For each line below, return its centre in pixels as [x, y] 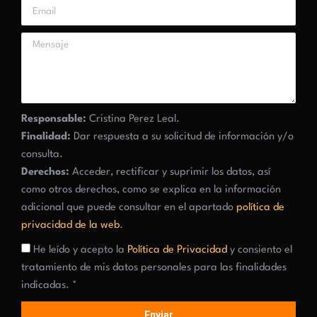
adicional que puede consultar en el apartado [129, 208]
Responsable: [54, 119]
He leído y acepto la [80, 250]
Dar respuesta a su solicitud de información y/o [182, 137]
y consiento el [260, 250]
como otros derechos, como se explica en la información [151, 190]
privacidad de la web [70, 225]
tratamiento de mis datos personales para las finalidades [154, 268]
